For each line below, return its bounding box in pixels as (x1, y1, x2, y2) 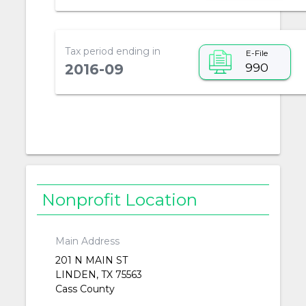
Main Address (55, 235, 120, 248)
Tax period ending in (64, 44, 161, 57)
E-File (245, 48, 268, 59)
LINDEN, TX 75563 (55, 268, 142, 281)
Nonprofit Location (42, 189, 198, 210)
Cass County (55, 283, 115, 296)
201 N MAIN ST (55, 254, 128, 267)
